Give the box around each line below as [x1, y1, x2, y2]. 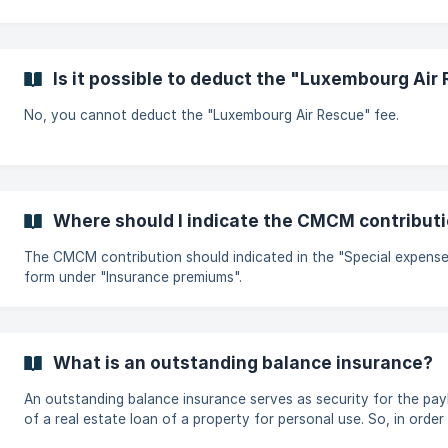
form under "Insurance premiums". [24, 269, 242, 285]
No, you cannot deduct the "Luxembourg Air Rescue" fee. [24, 107, 399, 123]
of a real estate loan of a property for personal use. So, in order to [24, 411, 368, 427]
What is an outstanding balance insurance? [53, 352, 433, 373]
